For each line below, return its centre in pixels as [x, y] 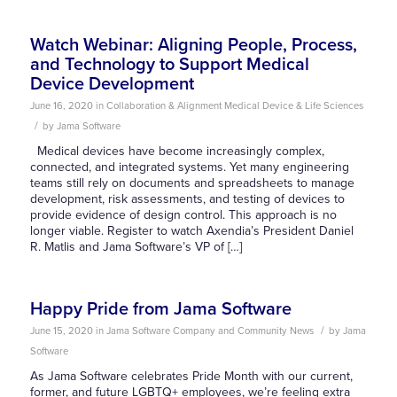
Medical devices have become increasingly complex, [177, 151]
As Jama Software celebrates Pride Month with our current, [191, 376]
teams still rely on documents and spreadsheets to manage [192, 183]
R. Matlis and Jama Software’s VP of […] [136, 247]
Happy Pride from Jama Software [160, 309]
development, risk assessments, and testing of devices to [187, 199]
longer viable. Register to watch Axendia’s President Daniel [191, 231]
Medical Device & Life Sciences [293, 106]
